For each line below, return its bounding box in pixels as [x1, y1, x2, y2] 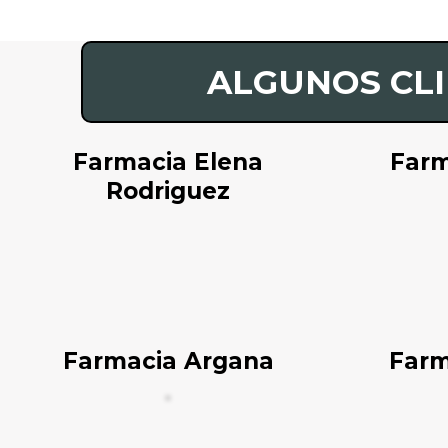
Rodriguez [106, 177, 230, 205]
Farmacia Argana [62, 347, 274, 375]
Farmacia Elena [73, 148, 263, 176]
